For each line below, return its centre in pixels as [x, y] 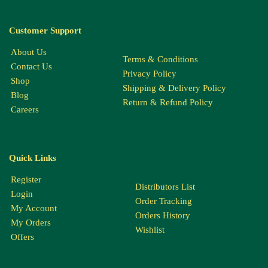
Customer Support [45, 31]
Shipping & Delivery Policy [174, 88]
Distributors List [165, 187]
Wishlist [150, 230]
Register [26, 180]
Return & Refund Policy [168, 102]
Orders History [163, 216]
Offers [22, 237]
